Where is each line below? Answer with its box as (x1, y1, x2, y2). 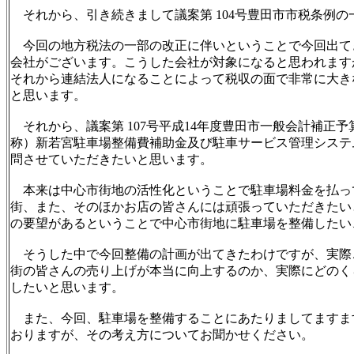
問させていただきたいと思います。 (10, 153, 213, 166)
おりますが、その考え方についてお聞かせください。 (10, 328, 314, 341)
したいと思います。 (10, 281, 124, 294)
